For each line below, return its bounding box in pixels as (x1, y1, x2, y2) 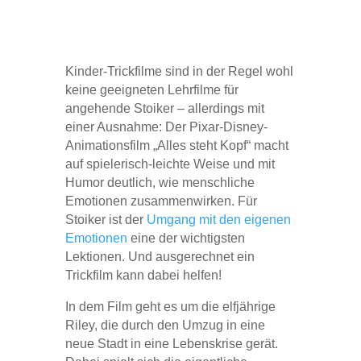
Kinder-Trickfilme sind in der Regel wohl (64, 64, 293, 78)
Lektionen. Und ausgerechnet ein (64, 249, 255, 263)
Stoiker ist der (64, 212, 147, 226)
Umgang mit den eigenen (146, 212, 291, 226)
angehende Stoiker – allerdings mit (64, 101, 264, 115)
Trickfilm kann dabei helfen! (64, 268, 222, 282)
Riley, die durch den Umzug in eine (64, 317, 265, 332)
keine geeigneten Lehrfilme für (64, 82, 239, 97)
